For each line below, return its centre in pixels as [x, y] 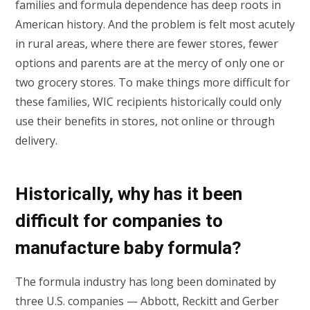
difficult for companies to [119, 220]
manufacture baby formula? [128, 247]
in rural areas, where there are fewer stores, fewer [147, 43]
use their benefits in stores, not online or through [145, 121]
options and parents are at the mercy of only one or [150, 63]
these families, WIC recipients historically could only [148, 101]
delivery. [38, 140]
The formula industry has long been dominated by [146, 282]
